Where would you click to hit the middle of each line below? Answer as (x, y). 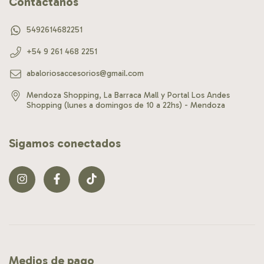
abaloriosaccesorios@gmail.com (85, 73)
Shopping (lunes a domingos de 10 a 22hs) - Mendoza (126, 105)
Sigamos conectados (65, 143)
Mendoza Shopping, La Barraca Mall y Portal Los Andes (128, 95)
